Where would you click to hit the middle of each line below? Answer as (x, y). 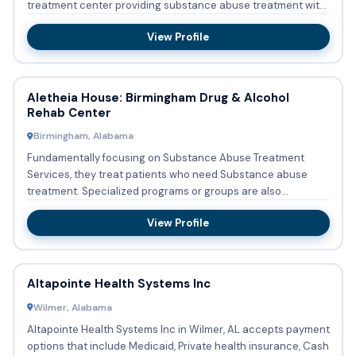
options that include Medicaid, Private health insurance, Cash (178, 346)
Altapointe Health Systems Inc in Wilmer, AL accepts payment (178, 329)
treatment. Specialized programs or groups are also (154, 192)
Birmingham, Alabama (83, 136)
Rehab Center (69, 112)
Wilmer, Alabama (72, 307)
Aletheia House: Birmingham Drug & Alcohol (158, 97)
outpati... (48, 21)
